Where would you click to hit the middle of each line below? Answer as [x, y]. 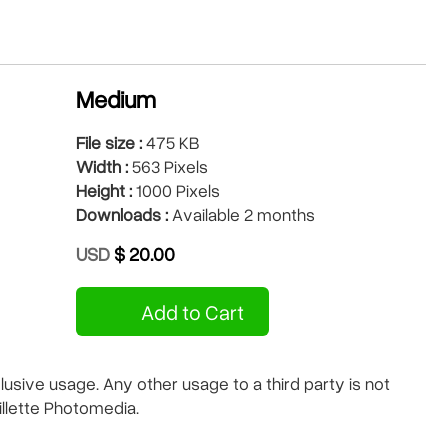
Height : [104, 190]
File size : [109, 142]
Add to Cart [191, 311]
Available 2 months [241, 214]
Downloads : [122, 214]
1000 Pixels [176, 190]
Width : [102, 166]
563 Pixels [168, 166]
